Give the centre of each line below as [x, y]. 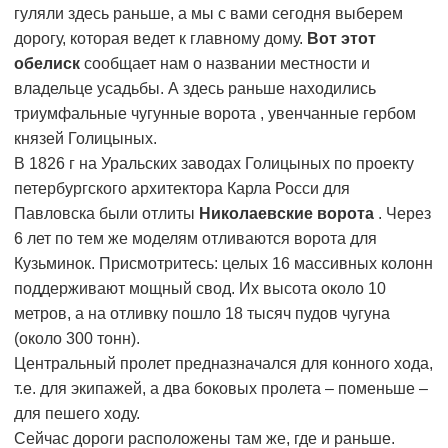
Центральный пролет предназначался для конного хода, [223, 364]
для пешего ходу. [77, 414]
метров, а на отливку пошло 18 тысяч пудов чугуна [202, 314]
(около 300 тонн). [77, 339]
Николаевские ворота [286, 214]
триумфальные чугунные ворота [137, 114]
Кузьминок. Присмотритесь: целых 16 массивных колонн [223, 264]
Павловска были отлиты [104, 214]
